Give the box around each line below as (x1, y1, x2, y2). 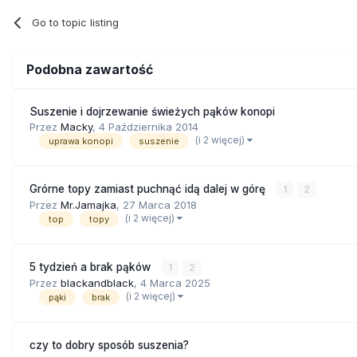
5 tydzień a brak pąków (29, 260, 154, 273)
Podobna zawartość (26, 61, 153, 77)
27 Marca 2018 (123, 198, 197, 211)
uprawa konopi (49, 135, 113, 147)
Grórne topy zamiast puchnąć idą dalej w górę (29, 182, 269, 195)
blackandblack (61, 276, 134, 289)
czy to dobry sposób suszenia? (29, 338, 189, 351)
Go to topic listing (32, 15, 120, 29)
